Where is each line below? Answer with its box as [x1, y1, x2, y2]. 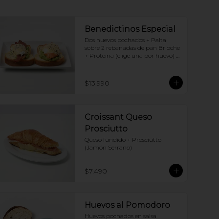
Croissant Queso [85, 112, 152, 122]
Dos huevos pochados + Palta [85, 36, 166, 44]
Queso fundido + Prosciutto [85, 136, 161, 143]
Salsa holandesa [85, 60, 129, 67]
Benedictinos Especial [85, 24, 175, 34]
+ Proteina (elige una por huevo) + [85, 52, 179, 59]
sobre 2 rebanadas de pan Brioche [85, 44, 180, 51]
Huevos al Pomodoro [85, 200, 170, 210]
